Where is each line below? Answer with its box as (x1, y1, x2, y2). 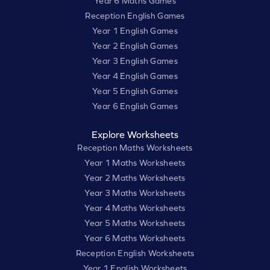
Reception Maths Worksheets (77, 142, 193, 152)
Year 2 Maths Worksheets (84, 172, 186, 183)
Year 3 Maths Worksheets (84, 187, 186, 198)
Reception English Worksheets (75, 248, 195, 258)
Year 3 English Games (92, 55, 178, 66)
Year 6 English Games (92, 101, 178, 111)
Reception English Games (85, 10, 185, 20)
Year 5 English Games (92, 86, 178, 96)
